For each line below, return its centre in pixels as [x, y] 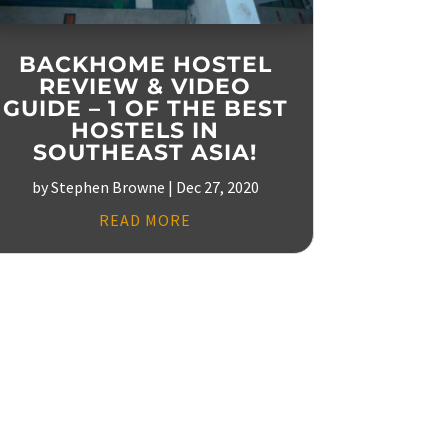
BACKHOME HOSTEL [145, 64]
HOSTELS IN [145, 130]
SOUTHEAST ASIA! [145, 152]
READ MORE [145, 219]
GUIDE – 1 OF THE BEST [145, 108]
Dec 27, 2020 [217, 186]
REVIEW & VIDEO [145, 86]
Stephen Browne [107, 186]
